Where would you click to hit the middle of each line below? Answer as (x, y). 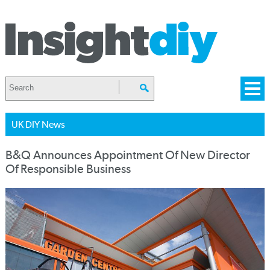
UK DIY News (38, 124)
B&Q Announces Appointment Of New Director (127, 155)
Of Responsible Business (68, 169)
